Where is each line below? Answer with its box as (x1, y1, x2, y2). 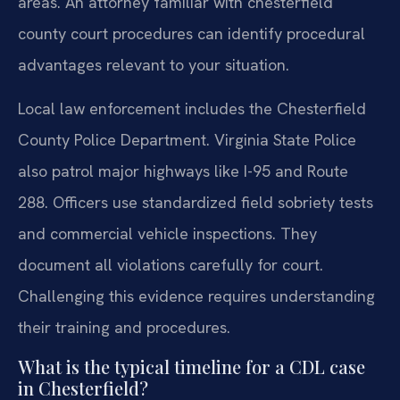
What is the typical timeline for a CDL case (18, 354, 365, 379)
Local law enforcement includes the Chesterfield (18, 98, 366, 120)
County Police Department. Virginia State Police (18, 129, 356, 151)
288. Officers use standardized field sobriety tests (18, 192, 373, 213)
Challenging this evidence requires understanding (18, 286, 375, 307)
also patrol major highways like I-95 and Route (18, 161, 348, 182)
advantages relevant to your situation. (18, 54, 289, 76)
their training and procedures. (18, 317, 230, 338)
